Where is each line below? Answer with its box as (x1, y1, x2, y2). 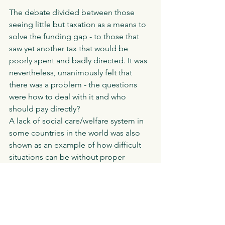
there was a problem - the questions (9, 80, 139, 90)
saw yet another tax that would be (9, 44, 130, 54)
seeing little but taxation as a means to (9, 20, 148, 30)
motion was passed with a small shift (9, 188, 140, 198)
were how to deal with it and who (9, 92, 128, 102)
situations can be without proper (9, 152, 127, 162)
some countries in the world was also (9, 128, 142, 138)
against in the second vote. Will (9, 200, 123, 210)
